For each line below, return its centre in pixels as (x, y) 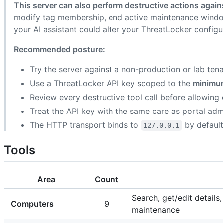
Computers (32, 204)
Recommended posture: (59, 49)
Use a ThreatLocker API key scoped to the (111, 83)
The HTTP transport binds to (85, 125)
